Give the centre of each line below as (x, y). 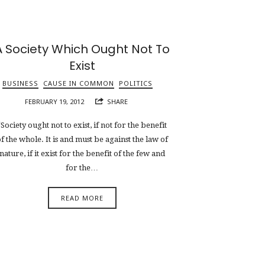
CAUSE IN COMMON (78, 83)
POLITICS (135, 83)
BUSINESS (20, 83)
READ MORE (82, 198)
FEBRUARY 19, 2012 (55, 101)
